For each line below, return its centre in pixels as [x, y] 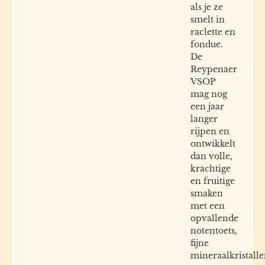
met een [208, 206]
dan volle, [211, 156]
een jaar [207, 106]
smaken [207, 193]
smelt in [208, 19]
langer [204, 119]
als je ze [207, 7]
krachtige [211, 168]
